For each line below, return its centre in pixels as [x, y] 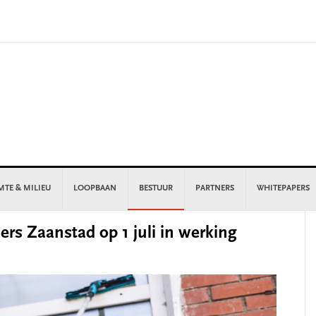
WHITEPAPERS [283, 188]
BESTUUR [156, 188]
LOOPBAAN [95, 188]
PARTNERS [215, 188]
